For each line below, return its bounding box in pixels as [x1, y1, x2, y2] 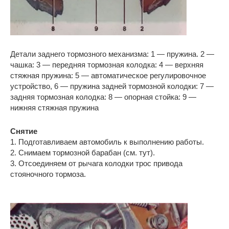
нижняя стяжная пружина [10, 103, 99, 112]
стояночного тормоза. [10, 170, 86, 178]
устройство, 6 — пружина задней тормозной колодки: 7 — [10, 82, 214, 90]
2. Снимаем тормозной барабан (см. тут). [10, 148, 155, 157]
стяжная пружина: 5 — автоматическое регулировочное [10, 71, 206, 80]
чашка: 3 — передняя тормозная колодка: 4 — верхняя [10, 60, 203, 69]
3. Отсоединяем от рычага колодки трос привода [10, 159, 182, 168]
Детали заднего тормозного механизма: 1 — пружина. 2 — [10, 50, 214, 58]
